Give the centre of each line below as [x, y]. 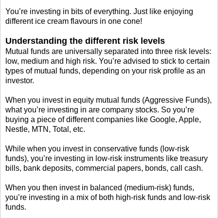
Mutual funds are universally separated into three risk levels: [108, 52]
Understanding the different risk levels [85, 41]
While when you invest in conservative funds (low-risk [97, 149]
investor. [20, 81]
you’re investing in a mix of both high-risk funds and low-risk [108, 198]
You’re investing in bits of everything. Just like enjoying [99, 12]
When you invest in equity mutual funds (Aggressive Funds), [109, 100]
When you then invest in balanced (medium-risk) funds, [100, 188]
